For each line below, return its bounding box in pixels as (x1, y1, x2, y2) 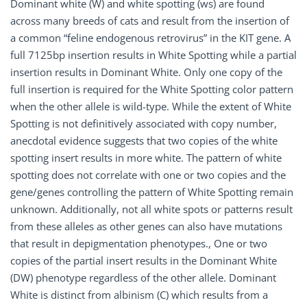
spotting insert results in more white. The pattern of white (10, 151, 282, 164)
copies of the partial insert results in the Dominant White (10, 254, 277, 267)
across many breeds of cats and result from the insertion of (10, 14, 289, 27)
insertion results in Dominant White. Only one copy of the (10, 65, 282, 79)
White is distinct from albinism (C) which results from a (10, 288, 268, 302)
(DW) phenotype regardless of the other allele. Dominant (10, 271, 276, 284)
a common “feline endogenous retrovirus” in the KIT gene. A (10, 31, 291, 45)
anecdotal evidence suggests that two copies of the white (10, 134, 278, 147)
